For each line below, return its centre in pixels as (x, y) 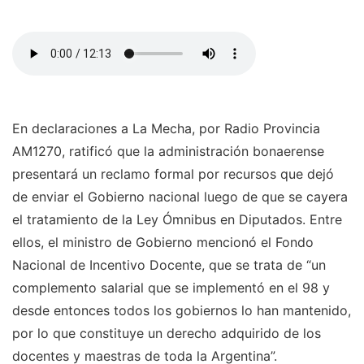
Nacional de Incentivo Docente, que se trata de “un (169, 265)
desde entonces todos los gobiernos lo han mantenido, (182, 310)
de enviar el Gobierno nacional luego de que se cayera (180, 197)
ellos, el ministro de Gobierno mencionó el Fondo (163, 242)
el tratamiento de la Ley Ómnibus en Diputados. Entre (177, 219)
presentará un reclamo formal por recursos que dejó (173, 174)
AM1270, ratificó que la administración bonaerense (168, 151)
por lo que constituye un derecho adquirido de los (167, 333)
